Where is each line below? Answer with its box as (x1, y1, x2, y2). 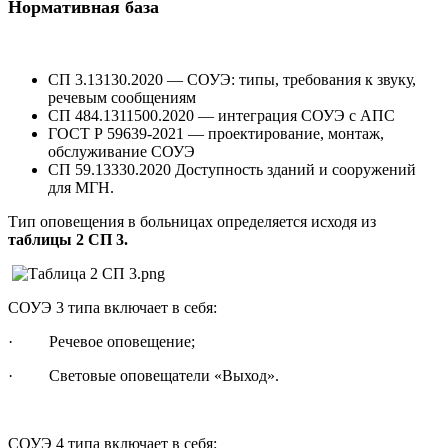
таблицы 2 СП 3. (8, 231, 128, 249)
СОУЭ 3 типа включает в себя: (8, 299, 217, 317)
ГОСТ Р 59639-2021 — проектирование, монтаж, (48, 125, 384, 143)
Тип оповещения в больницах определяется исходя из (8, 213, 376, 231)
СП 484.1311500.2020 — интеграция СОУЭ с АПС (48, 107, 395, 125)
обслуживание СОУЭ (48, 143, 195, 161)
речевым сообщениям (48, 89, 196, 107)
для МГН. (48, 179, 114, 197)
